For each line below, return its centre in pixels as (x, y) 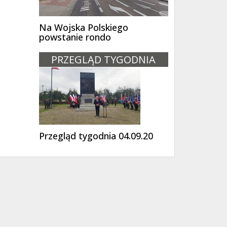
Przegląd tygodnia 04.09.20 (96, 136)
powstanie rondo (75, 37)
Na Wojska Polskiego (83, 28)
